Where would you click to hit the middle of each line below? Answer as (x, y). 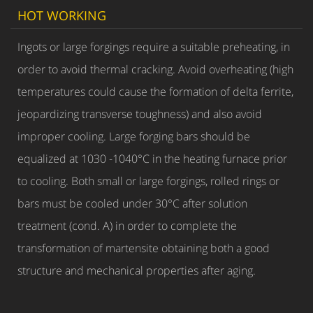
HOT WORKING (62, 15)
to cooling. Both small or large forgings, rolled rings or (148, 181)
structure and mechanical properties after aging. (137, 270)
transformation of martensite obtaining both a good (144, 248)
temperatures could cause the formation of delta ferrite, (155, 92)
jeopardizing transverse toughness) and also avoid (140, 114)
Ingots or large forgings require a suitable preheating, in (154, 47)
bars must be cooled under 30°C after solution (132, 203)
